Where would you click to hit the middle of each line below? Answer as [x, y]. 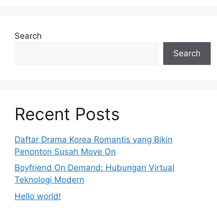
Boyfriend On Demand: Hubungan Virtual [94, 168]
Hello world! [38, 196]
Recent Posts [67, 114]
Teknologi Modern [49, 180]
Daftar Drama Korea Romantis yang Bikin [93, 139]
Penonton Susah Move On [65, 151]
